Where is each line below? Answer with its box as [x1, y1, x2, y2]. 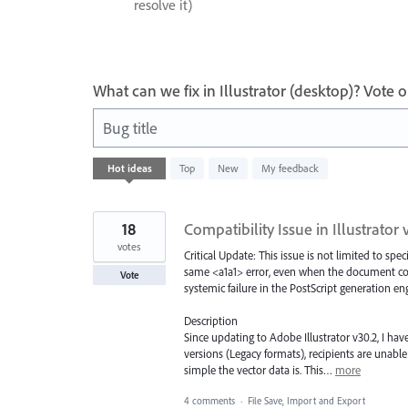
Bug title [103, 117, 158, 138]
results [93, 167, 125, 184]
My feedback [261, 160, 319, 175]
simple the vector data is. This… [184, 362, 335, 377]
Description [184, 312, 238, 328]
